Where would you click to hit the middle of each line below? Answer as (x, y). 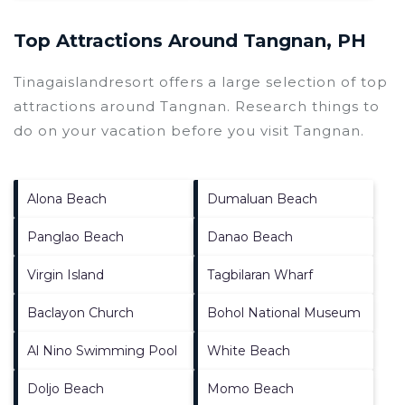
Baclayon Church (80, 312)
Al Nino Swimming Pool (102, 350)
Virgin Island (66, 274)
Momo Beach (250, 388)
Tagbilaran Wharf (260, 274)
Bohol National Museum (284, 312)
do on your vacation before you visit (154, 130)
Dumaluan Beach (262, 198)
